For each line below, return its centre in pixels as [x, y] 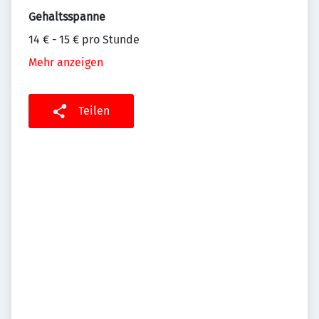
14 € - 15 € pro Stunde [84, 40]
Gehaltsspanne [67, 17]
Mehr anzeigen [66, 63]
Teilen [94, 111]
